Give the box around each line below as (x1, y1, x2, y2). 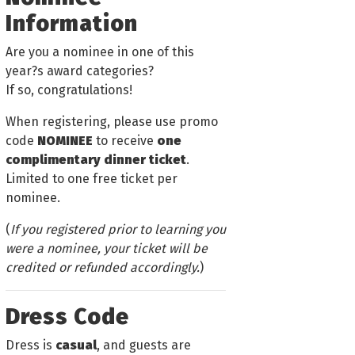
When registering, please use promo (6, 113, 218, 129)
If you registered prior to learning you (10, 221, 226, 237)
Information (6, 10, 138, 36)
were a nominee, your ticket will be (6, 240, 208, 256)
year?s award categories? (6, 63, 154, 78)
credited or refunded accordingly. (6, 259, 200, 275)
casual (55, 337, 97, 353)
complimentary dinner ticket (6, 151, 186, 167)
